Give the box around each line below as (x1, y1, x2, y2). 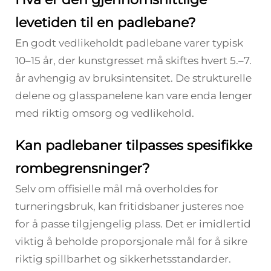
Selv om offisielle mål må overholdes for (15, 183, 218, 195)
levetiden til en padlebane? (15, 15, 195, 31)
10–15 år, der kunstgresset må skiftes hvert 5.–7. (15, 54, 252, 67)
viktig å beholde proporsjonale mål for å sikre (15, 235, 247, 247)
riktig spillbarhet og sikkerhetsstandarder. (15, 253, 231, 265)
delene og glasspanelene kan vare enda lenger (15, 90, 252, 102)
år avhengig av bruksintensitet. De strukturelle (15, 72, 252, 84)
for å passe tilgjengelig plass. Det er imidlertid (15, 218, 251, 230)
